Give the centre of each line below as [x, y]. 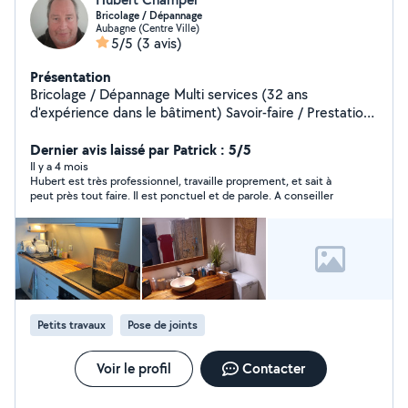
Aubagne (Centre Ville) [148, 28]
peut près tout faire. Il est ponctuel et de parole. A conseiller [182, 195]
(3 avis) [159, 43]
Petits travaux [71, 325]
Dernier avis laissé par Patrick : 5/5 [141, 149]
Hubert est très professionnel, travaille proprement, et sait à [181, 181]
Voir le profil [133, 368]
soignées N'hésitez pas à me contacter [179, 131]
